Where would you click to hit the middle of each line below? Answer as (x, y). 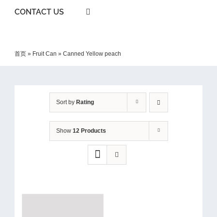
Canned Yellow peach (92, 54)
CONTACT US (39, 12)
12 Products (89, 131)
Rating (85, 102)
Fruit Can (45, 54)
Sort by (66, 102)
